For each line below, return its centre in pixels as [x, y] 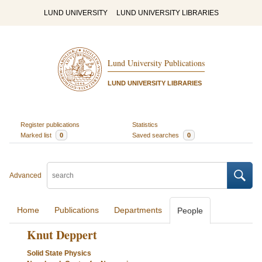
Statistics [145, 124]
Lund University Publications [156, 63]
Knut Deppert [62, 235]
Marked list [37, 135]
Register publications [50, 124]
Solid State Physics [59, 253]
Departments [138, 210]
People [190, 211]
